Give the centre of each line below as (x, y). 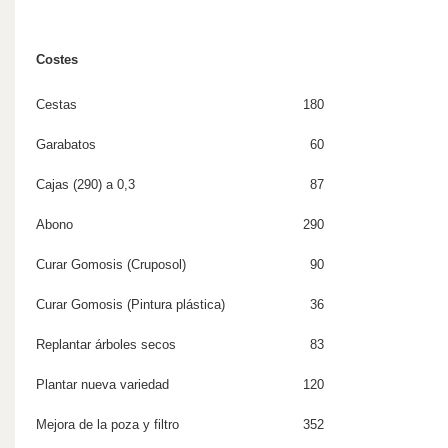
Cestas (56, 104)
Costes (57, 59)
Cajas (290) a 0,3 (85, 184)
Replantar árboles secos (106, 344)
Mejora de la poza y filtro (107, 424)
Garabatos (66, 144)
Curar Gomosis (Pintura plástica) (130, 304)
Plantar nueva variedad (102, 384)
